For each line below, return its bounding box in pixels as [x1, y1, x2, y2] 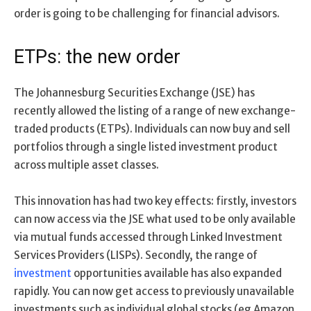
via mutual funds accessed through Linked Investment [14, 230, 283, 244]
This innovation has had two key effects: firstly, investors [14, 194, 296, 208]
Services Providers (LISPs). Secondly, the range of [14, 248, 258, 262]
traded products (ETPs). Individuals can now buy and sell [14, 121, 290, 135]
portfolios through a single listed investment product [14, 140, 278, 153]
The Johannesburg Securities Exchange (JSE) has [14, 85, 255, 99]
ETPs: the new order [14, 45, 180, 68]
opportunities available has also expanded [72, 266, 282, 280]
